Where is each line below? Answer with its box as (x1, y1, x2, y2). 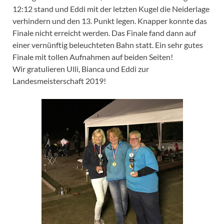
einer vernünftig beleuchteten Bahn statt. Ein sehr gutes (12, 39, 203, 49)
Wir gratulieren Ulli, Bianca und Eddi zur (12, 63, 149, 73)
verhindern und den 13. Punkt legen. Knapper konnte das (12, 15, 207, 25)
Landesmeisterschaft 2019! (12, 75, 106, 85)
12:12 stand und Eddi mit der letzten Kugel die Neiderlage (12, 3, 209, 13)
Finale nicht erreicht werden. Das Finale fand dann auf (12, 27, 196, 37)
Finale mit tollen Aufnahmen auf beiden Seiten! (12, 51, 173, 61)
